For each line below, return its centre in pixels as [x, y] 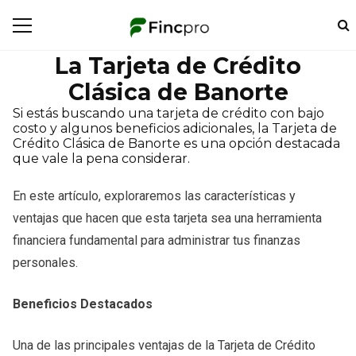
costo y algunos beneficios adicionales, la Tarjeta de [175, 128]
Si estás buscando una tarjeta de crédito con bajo [168, 113]
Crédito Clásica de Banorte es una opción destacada [176, 143]
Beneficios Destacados [83, 304]
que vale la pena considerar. [101, 159]
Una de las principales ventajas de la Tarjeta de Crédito [164, 345]
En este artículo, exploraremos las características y [154, 196]
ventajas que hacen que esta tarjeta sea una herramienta [167, 218]
